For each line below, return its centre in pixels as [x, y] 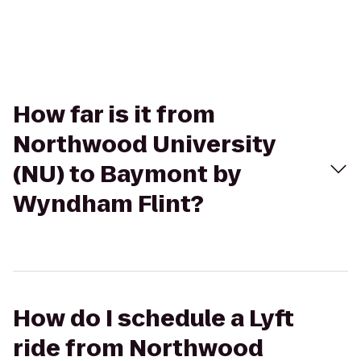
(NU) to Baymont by [127, 174]
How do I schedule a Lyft [154, 319]
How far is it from [114, 115]
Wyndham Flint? [108, 204]
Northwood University [144, 145]
